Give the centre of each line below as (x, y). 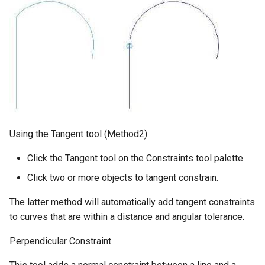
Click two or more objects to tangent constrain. (123, 178)
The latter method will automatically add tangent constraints (132, 202)
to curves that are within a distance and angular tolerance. (127, 217)
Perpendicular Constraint (60, 241)
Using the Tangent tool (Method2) (78, 134)
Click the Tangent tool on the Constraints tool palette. (136, 159)
